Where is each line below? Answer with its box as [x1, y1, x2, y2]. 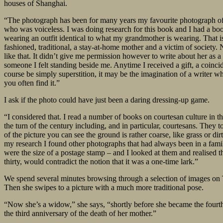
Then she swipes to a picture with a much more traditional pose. [4, 183, 204, 192]
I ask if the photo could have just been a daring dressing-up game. [4, 96, 210, 105]
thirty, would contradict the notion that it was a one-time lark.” [4, 157, 198, 166]
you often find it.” [4, 79, 60, 88]
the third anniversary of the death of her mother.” [4, 209, 156, 218]
